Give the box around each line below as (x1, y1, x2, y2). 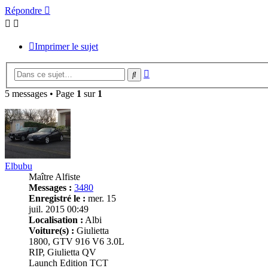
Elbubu (5, 160, 32, 171)
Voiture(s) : (29, 225, 74, 236)
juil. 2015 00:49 (29, 203, 89, 214)
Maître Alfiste (29, 171, 80, 182)
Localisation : (29, 214, 83, 225)
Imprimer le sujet (35, 41, 98, 52)
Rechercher (136, 69, 175, 78)
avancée (149, 77, 179, 87)
